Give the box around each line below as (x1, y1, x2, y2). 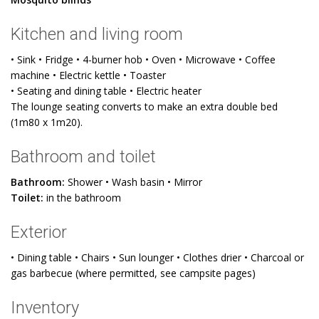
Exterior (11, 222, 67, 242)
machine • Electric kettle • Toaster (11, 68, 169, 82)
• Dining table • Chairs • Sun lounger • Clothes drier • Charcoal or (11, 251, 304, 264)
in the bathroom (43, 191, 127, 204)
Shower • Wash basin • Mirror (65, 175, 202, 189)
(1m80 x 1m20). (11, 115, 85, 129)
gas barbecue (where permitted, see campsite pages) (11, 266, 258, 280)
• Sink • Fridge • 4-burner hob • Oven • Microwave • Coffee (11, 53, 276, 66)
